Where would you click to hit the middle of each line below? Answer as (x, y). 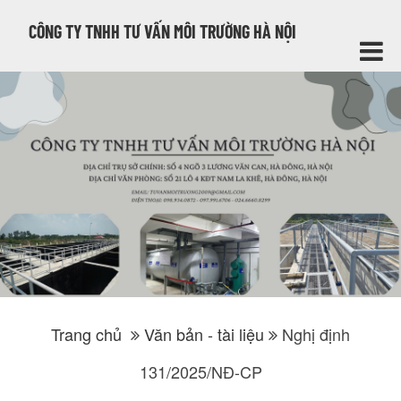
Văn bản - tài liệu (204, 334)
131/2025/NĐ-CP (200, 371)
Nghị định (316, 334)
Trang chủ (86, 334)
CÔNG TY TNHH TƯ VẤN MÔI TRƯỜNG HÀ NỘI (163, 31)
